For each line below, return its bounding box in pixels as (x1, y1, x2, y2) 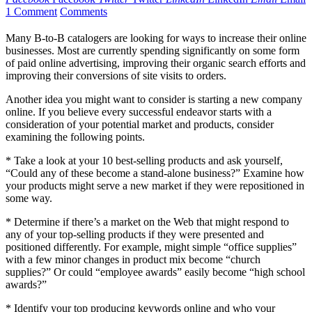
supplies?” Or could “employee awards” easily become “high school (6, 266, 305, 279)
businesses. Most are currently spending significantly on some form (6, 45, 299, 57)
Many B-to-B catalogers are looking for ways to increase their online (6, 32, 306, 45)
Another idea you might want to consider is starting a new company (6, 93, 302, 106)
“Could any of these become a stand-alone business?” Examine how (6, 167, 304, 180)
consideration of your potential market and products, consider (6, 118, 274, 131)
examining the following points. (6, 131, 145, 143)
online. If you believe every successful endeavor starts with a (6, 106, 272, 118)
